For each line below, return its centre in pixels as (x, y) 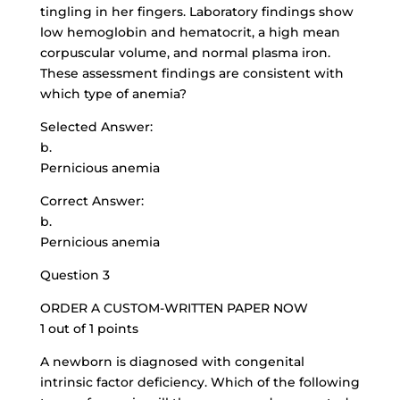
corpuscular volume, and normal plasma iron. (185, 53)
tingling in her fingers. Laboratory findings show (196, 12)
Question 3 (75, 275)
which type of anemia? (113, 94)
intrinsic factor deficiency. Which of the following (200, 382)
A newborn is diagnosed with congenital (172, 362)
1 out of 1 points (89, 329)
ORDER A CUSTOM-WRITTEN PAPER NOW (174, 308)
